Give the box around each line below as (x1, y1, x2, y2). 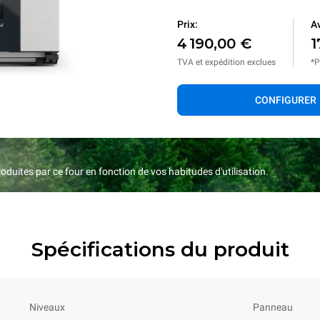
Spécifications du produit (31, 237, 289, 261)
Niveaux (29, 301, 65, 313)
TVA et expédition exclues (177, 57, 276, 67)
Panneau (253, 301, 293, 313)
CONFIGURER (255, 94, 316, 106)
